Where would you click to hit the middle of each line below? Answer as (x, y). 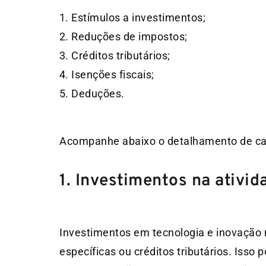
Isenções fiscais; (113, 74)
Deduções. (98, 93)
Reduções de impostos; (129, 36)
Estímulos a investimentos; (138, 17)
